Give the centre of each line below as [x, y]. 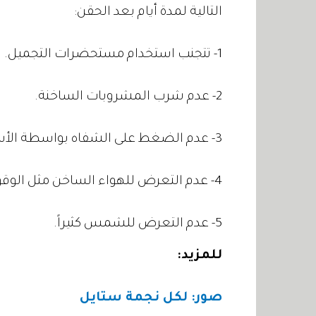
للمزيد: [199, 256]
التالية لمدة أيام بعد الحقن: [148, 12]
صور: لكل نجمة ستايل [151, 298]
